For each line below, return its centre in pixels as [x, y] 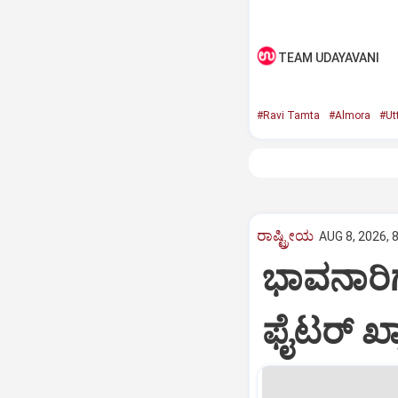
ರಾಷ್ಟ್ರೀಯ [285, 235]
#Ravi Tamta [288, 115]
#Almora [349, 115]
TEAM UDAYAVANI [328, 58]
